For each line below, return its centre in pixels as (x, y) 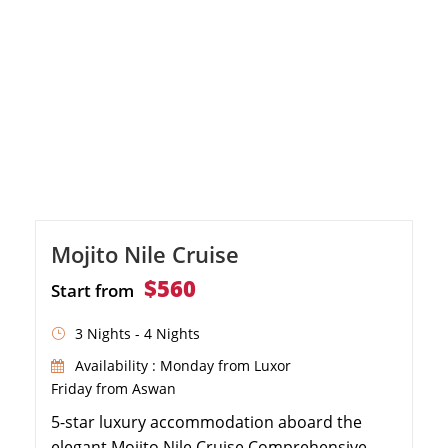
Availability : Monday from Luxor (183, 365)
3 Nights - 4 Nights (137, 333)
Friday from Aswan (113, 388)
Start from (92, 290)
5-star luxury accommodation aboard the (206, 421)
